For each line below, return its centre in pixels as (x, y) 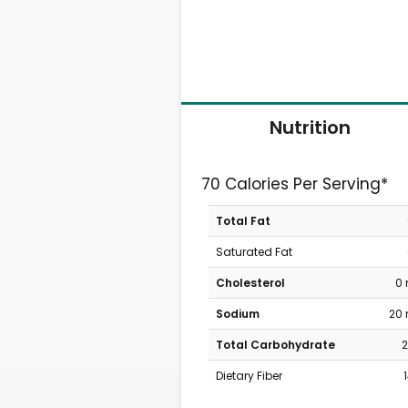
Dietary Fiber (249, 376)
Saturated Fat (254, 252)
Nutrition (310, 127)
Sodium (237, 314)
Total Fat (243, 221)
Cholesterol (250, 283)
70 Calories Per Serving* (295, 184)
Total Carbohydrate (275, 345)
